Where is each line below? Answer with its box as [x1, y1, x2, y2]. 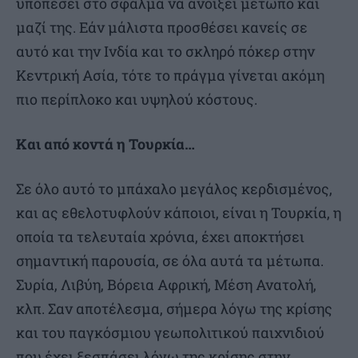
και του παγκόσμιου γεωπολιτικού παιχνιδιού [16, 323, 324, 343]
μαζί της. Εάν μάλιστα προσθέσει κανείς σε [16, 18, 308, 38]
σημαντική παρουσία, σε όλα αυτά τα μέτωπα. [16, 251, 324, 271]
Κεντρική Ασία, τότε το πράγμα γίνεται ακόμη [16, 66, 324, 86]
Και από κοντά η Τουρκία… [16, 134, 195, 154]
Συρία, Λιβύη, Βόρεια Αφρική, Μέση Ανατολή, [16, 275, 316, 295]
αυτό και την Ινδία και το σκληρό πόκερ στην [16, 42, 315, 62]
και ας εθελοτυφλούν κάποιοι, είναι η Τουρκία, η [16, 203, 341, 223]
